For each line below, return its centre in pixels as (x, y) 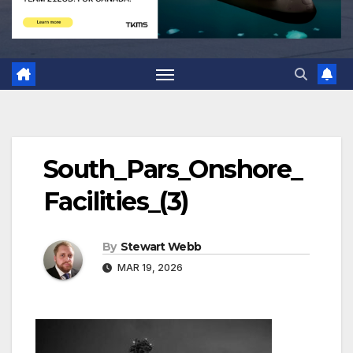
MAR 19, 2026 (149, 268)
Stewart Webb (161, 247)
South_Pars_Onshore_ (173, 169)
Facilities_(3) (116, 202)
